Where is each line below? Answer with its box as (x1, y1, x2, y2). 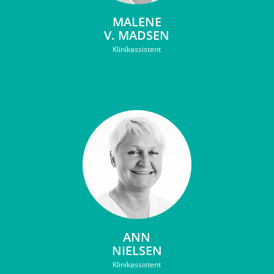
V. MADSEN (104, 27, 170, 43)
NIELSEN (112, 242, 162, 259)
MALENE (113, 13, 161, 30)
